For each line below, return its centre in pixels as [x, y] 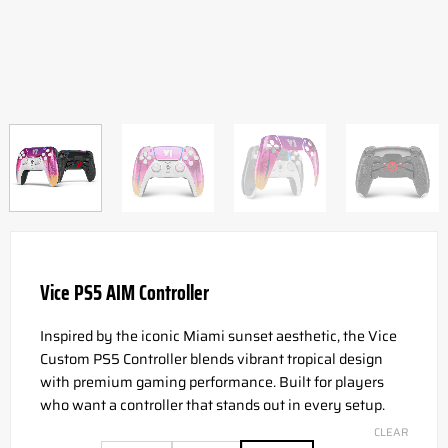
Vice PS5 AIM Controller [124, 293]
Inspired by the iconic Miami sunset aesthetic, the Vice [218, 335]
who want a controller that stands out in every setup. [212, 404]
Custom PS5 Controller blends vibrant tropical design [211, 358]
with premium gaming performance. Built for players [211, 381]
